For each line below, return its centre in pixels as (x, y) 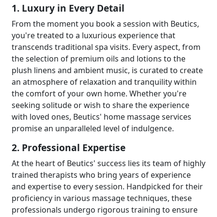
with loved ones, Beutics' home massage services (101, 117)
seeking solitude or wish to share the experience (101, 105)
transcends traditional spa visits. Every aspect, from (106, 47)
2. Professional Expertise (69, 147)
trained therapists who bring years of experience (101, 175)
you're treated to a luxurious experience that (93, 35)
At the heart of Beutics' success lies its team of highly (108, 163)
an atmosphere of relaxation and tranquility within (104, 82)
